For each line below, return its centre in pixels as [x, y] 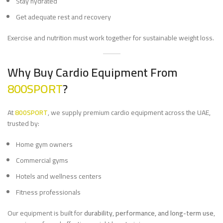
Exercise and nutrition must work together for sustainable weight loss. [111, 38]
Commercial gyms [42, 160]
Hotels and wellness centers [59, 176]
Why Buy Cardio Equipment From [93, 72]
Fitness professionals [48, 192]
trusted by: [23, 123]
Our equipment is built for [46, 213]
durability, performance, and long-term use [149, 213]
